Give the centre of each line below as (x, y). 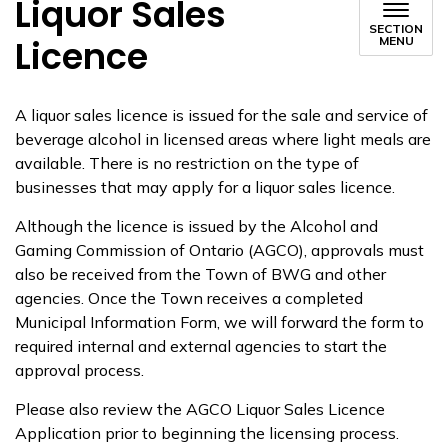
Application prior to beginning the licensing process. (207, 433)
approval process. (79, 370)
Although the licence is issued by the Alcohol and (196, 226)
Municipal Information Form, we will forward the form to (219, 322)
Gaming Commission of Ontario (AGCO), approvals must (219, 250)
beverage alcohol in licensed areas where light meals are (223, 139)
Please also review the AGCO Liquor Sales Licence (200, 409)
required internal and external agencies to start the (201, 346)
